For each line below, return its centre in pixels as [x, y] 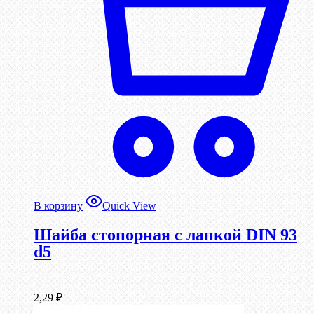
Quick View [129, 206]
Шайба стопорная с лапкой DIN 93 [165, 234]
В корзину [58, 206]
